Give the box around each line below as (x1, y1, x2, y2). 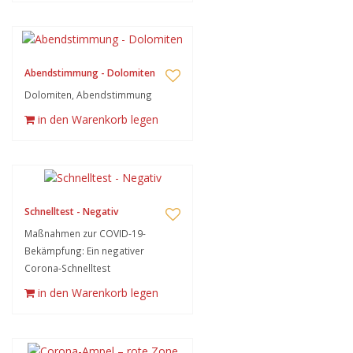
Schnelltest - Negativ (24, 205, 118, 218)
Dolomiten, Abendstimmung (24, 88, 152, 101)
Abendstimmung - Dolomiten (24, 66, 155, 80)
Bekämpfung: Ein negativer (24, 244, 144, 257)
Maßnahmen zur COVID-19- (24, 227, 146, 240)
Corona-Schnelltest (24, 262, 110, 274)
